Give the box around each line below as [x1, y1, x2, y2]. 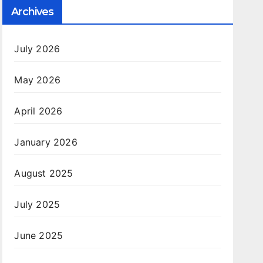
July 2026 [14, 43, 60, 55]
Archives [11, 5, 54, 19]
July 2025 [14, 198, 60, 211]
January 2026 [14, 136, 77, 149]
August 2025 [14, 167, 73, 180]
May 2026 [14, 74, 60, 86]
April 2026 [14, 105, 63, 117]
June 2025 [14, 230, 63, 242]
